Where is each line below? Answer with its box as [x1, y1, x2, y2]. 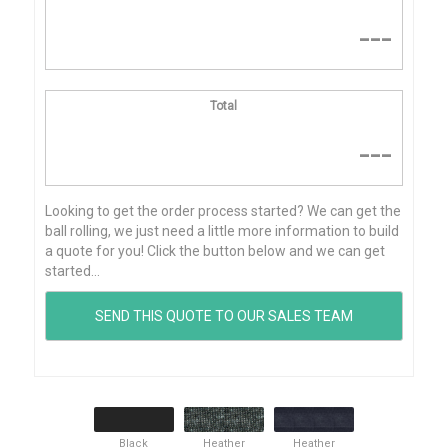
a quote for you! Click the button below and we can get [44, 242, 385, 259]
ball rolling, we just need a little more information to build [44, 222, 399, 239]
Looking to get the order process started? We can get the [44, 202, 401, 219]
